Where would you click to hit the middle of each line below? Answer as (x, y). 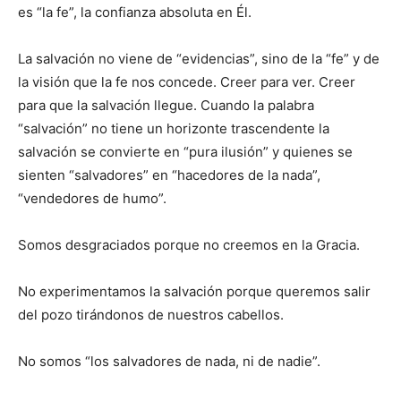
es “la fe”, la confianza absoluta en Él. (135, 12)
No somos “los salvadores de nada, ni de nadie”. (169, 361)
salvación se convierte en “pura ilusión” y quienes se (185, 151)
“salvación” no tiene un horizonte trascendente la (174, 128)
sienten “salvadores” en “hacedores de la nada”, (169, 175)
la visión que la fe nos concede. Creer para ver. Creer (187, 81)
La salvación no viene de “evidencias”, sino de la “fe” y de (199, 58)
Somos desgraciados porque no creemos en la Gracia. (189, 244)
